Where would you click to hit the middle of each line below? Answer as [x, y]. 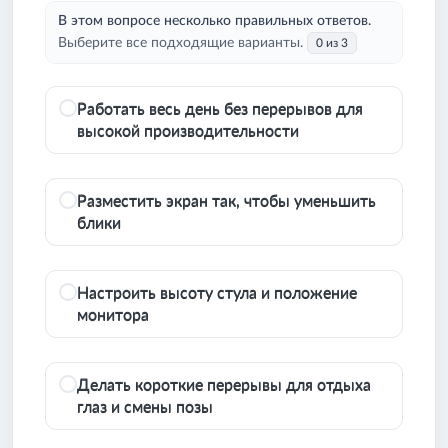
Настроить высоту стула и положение [217, 293]
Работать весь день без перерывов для [220, 109]
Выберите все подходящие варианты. [180, 42]
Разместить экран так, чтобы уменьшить [226, 201]
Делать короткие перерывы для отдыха [224, 385]
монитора [113, 315]
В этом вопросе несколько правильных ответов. [214, 20]
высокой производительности [188, 131]
